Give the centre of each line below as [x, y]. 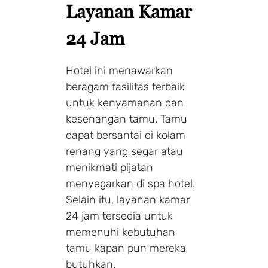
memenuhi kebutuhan [121, 232]
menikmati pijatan [109, 167]
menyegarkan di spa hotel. [130, 183]
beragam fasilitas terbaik [125, 86]
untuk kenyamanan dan [125, 103]
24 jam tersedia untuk [119, 216]
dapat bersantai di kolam [126, 135]
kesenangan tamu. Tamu [127, 119]
